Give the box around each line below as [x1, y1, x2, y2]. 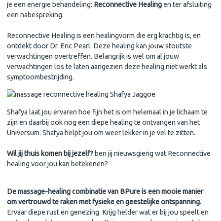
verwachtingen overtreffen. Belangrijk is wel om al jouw [7, 52, 179, 61]
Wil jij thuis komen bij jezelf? [7, 149, 93, 157]
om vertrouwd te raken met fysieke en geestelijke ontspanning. [7, 198, 201, 206]
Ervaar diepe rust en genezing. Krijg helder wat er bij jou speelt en [7, 208, 209, 217]
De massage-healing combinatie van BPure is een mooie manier [7, 187, 203, 196]
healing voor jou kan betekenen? [7, 159, 108, 168]
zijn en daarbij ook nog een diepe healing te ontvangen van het [7, 118, 200, 126]
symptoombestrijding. [7, 73, 74, 81]
